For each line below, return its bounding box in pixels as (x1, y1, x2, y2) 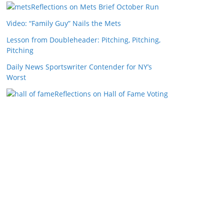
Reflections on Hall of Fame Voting (54, 89, 168, 98)
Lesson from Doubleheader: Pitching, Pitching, (6, 35, 160, 44)
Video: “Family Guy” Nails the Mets (6, 18, 121, 28)
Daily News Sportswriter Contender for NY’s (6, 62, 152, 71)
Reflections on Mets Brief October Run (31, 2, 159, 11)
